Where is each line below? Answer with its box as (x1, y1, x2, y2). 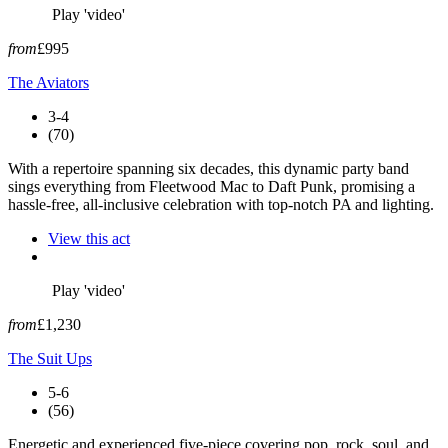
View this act (48, 229, 130, 247)
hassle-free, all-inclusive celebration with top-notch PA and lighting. (8, 195, 434, 213)
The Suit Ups (8, 349, 92, 367)
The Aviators (8, 73, 89, 91)
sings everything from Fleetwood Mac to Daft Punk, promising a (8, 177, 415, 195)
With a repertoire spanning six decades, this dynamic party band (8, 159, 409, 177)
